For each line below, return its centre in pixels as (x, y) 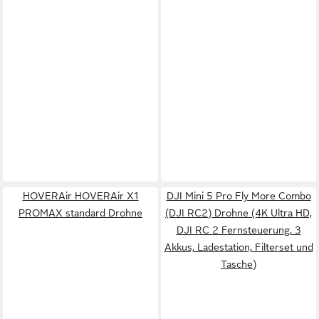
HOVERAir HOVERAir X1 (80, 196)
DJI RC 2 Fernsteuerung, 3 (239, 230)
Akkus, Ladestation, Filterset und (239, 247)
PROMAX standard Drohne (80, 213)
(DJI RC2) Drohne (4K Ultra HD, (239, 213)
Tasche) (239, 264)
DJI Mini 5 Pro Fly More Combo (239, 196)
